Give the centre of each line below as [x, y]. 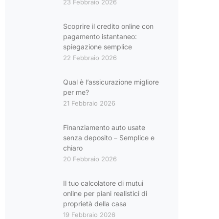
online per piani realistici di [105, 193]
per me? [76, 92]
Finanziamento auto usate [104, 127]
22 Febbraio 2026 [90, 58]
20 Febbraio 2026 [90, 159]
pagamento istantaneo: [100, 36]
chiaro [73, 148]
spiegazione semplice [97, 47]
